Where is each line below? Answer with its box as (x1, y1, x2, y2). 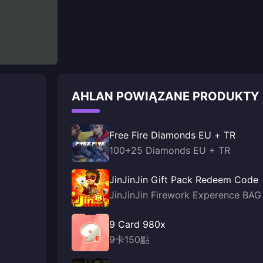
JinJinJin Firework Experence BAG (109, 189, 261, 201)
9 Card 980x (109, 218, 166, 230)
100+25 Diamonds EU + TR (109, 144, 230, 156)
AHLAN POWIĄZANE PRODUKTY (72, 89, 259, 103)
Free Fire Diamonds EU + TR (109, 129, 235, 141)
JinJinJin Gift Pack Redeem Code (109, 174, 258, 186)
